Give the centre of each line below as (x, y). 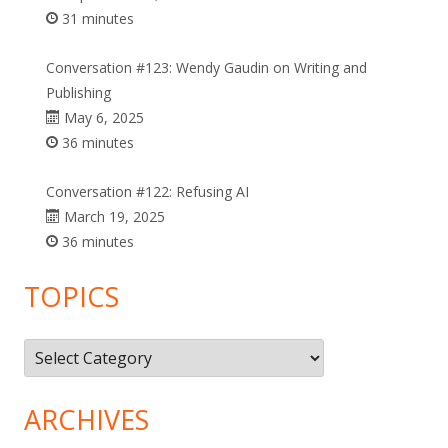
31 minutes (96, 18)
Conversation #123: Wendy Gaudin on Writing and (206, 67)
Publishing (78, 92)
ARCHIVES (86, 419)
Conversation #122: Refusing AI (147, 191)
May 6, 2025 (102, 117)
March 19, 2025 (112, 216)
